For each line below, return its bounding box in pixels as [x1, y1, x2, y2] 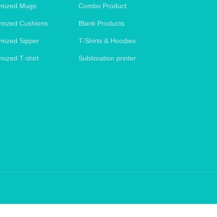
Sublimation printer [78, 54, 137, 62]
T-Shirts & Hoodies [78, 36, 136, 45]
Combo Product [78, 1, 127, 10]
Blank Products [78, 19, 125, 27]
